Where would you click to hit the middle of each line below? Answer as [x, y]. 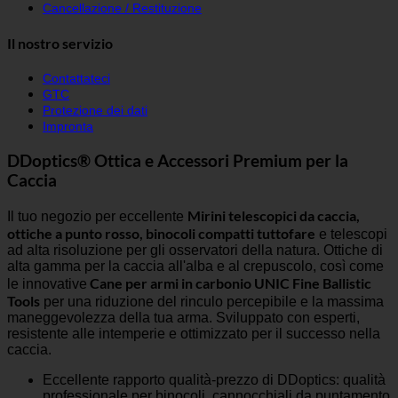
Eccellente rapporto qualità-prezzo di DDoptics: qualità [214, 379]
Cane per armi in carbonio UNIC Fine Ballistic [229, 283]
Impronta [68, 127]
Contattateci [76, 79]
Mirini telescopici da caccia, [274, 215]
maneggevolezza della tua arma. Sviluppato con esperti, [183, 317]
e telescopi [351, 234]
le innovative [47, 283]
